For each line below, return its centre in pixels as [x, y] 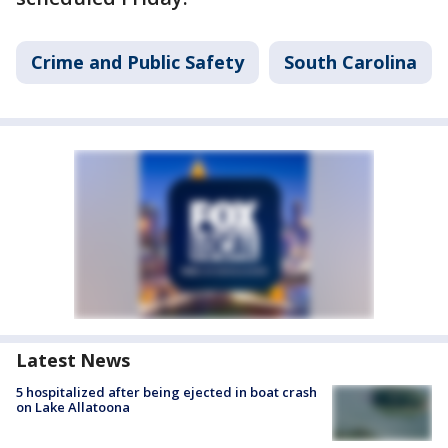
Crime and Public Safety [137, 62]
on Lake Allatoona [73, 407]
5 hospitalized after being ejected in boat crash [166, 392]
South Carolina [350, 62]
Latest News [73, 360]
